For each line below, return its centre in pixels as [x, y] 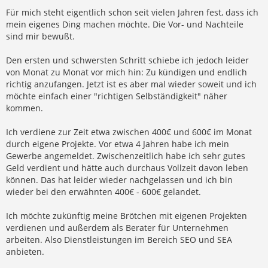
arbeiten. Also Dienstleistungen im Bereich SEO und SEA [119, 239]
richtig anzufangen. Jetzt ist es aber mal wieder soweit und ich [131, 84]
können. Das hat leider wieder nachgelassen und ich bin [119, 179]
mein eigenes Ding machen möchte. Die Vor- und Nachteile [125, 24]
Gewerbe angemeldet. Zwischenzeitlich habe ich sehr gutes [126, 156]
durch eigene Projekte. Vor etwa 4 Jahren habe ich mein [118, 144]
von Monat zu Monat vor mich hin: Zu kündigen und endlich [127, 72]
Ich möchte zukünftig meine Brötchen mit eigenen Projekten [127, 215]
